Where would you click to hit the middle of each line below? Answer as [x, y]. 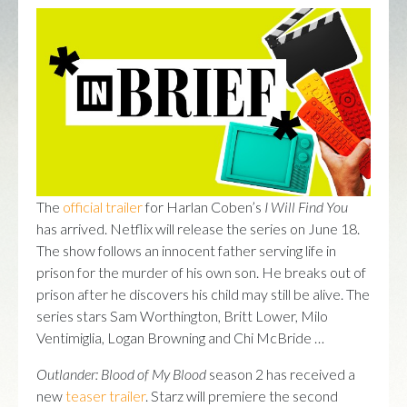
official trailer [103, 206]
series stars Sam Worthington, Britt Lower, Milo [182, 315]
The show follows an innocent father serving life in [186, 250]
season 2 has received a [281, 373]
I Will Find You [306, 206]
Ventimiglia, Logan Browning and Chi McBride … [180, 337]
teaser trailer [105, 395]
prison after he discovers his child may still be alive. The [203, 293]
